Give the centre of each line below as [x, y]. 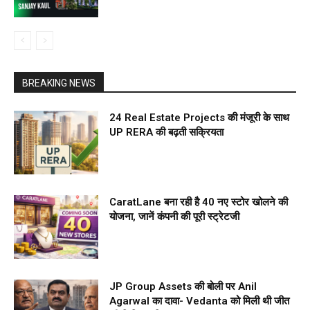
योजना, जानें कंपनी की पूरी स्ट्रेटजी [175, 217]
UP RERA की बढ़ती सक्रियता [167, 133]
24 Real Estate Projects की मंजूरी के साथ [200, 118]
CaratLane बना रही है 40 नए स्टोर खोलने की [199, 202]
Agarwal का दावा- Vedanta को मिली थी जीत [200, 301]
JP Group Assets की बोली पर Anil [183, 287]
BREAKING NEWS [59, 83]
